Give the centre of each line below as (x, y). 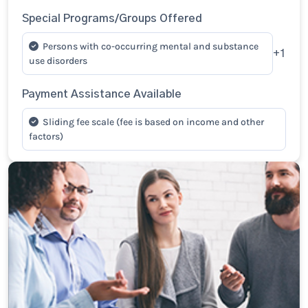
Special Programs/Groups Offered (112, 19)
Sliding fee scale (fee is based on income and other (153, 122)
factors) (46, 136)
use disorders (58, 61)
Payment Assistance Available (102, 94)
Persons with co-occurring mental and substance (151, 46)
